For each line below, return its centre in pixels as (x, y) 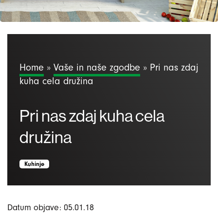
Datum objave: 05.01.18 (51, 208)
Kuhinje (34, 164)
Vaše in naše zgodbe (97, 67)
